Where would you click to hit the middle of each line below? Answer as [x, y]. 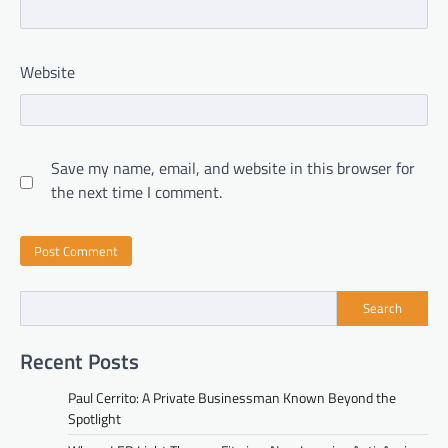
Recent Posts [79, 361]
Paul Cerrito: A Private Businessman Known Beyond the [232, 398]
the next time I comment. [136, 192]
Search [382, 308]
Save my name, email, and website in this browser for [233, 168]
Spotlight [94, 419]
